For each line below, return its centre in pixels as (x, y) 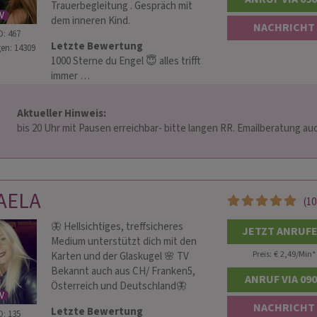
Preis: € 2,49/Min (282, 254)
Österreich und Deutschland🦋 (119, 286)
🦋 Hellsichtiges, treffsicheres (117, 227)
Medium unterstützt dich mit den (124, 242)
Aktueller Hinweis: (63, 114)
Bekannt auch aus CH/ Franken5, (123, 271)
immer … (70, 76)
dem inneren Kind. (91, 21)
